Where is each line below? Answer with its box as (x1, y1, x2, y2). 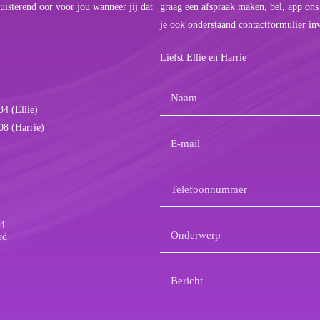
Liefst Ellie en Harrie (160, 51, 246, 63)
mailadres (159, 149, 206, 162)
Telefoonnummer (159, 175, 242, 188)
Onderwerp (159, 221, 216, 234)
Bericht (159, 266, 195, 279)
